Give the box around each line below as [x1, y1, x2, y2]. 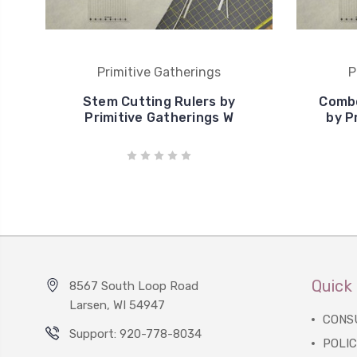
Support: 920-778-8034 [69, 327, 202, 341]
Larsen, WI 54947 [69, 298, 165, 312]
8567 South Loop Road [69, 279, 198, 293]
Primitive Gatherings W [84, 110, 233, 125]
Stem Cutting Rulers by [82, 94, 236, 109]
